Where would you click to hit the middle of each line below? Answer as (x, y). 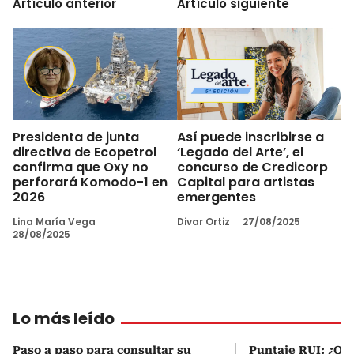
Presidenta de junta (76, 137)
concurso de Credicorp (252, 167)
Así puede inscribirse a (250, 137)
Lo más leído (64, 318)
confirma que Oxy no (81, 167)
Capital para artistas (246, 182)
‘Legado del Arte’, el (240, 152)
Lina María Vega (54, 221)
